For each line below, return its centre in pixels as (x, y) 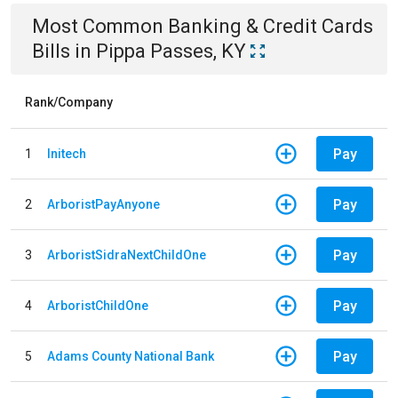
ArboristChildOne (98, 305)
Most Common (100, 26)
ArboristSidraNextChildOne (127, 255)
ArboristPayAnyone (103, 204)
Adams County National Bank (131, 356)
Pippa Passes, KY (171, 51)
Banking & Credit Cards (271, 26)
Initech (67, 153)
